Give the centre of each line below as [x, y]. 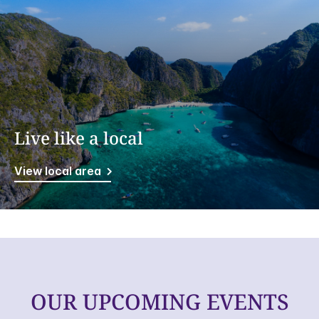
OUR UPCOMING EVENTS [159, 302]
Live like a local [79, 138]
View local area [58, 171]
